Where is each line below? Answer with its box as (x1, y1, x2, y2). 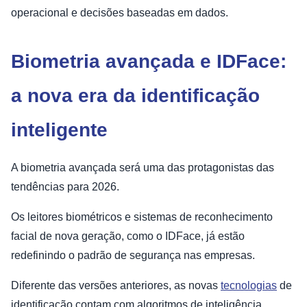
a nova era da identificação (11, 85, 260, 107)
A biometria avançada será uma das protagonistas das (11, 162, 274, 174)
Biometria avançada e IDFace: (11, 51, 286, 73)
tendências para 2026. (11, 181, 119, 193)
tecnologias (221, 280, 277, 292)
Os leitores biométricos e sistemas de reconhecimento (11, 211, 273, 223)
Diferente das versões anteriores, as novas (11, 280, 221, 292)
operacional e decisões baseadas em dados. (11, 7, 228, 19)
